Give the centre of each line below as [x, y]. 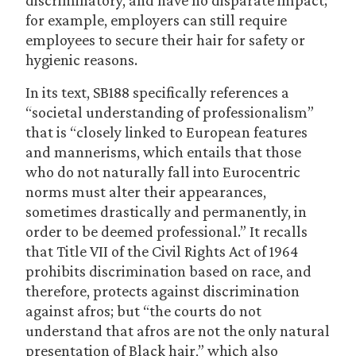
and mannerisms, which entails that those [163, 152]
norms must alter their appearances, [146, 192]
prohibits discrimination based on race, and [168, 271]
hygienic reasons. [81, 60]
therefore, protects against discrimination [163, 291]
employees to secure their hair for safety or [165, 40]
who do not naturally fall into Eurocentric [163, 172]
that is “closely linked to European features [166, 132]
